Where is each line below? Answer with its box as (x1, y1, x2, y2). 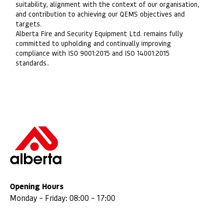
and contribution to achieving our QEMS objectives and (16, 9, 185, 18)
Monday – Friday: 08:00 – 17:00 (10, 193, 115, 203)
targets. (16, 19, 42, 28)
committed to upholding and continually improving (16, 38, 171, 47)
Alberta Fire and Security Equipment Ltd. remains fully (16, 28, 183, 38)
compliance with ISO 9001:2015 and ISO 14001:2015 (16, 48, 170, 57)
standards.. (16, 58, 49, 67)
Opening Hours (10, 181, 64, 192)
